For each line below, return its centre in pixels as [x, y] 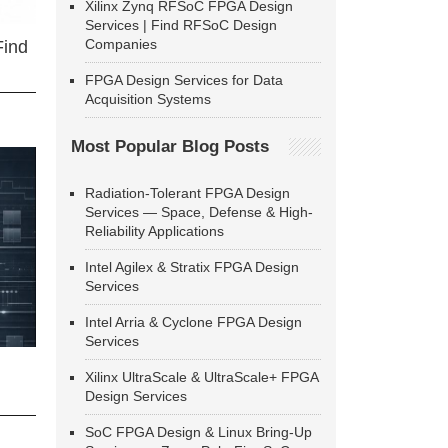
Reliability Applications [154, 231]
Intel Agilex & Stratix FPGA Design [192, 267]
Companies [121, 44]
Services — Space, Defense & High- [199, 212]
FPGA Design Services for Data [184, 80]
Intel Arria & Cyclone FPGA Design [193, 322]
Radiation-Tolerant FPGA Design [187, 193]
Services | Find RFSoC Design [181, 25]
